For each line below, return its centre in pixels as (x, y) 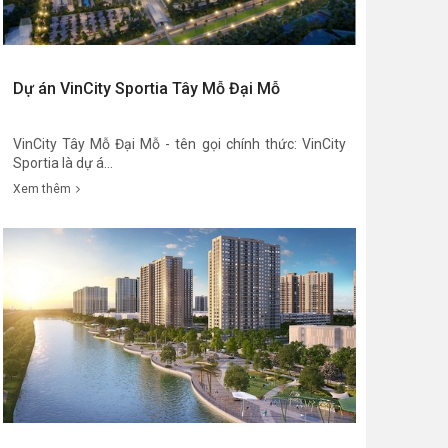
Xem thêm (41, 189)
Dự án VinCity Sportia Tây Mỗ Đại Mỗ (146, 89)
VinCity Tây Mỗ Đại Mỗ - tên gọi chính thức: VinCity (179, 144)
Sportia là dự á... (62, 163)
